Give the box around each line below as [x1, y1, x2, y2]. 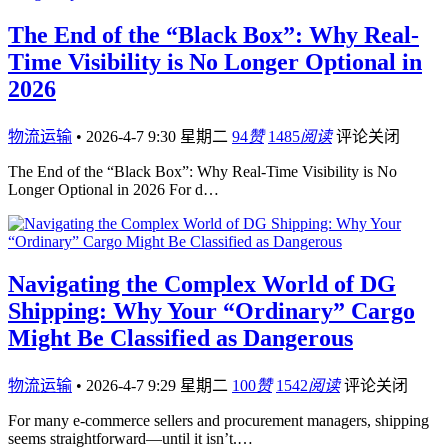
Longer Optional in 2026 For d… [8, 181, 219, 199]
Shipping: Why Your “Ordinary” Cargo [8, 298, 415, 325]
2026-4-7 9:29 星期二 [86, 376, 232, 394]
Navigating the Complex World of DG [8, 271, 396, 298]
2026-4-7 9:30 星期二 [86, 128, 232, 146]
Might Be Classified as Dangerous [8, 325, 353, 352]
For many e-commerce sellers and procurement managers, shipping [8, 411, 429, 429]
